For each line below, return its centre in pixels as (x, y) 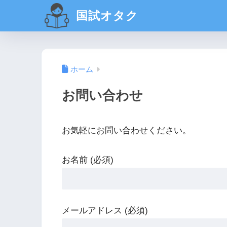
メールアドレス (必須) (105, 211)
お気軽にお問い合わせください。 (126, 130)
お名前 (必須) (88, 160)
